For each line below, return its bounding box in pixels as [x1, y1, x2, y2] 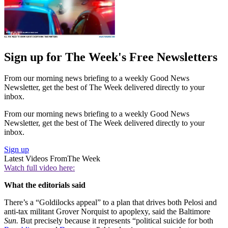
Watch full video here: [4, 163, 75, 173]
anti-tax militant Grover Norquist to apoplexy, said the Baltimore [4, 207, 210, 216]
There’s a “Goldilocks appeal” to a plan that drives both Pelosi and [4, 198, 217, 207]
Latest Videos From [4, 154, 67, 163]
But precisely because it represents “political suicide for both [18, 216, 213, 225]
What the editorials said [4, 181, 85, 190]
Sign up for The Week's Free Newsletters [4, 50, 217, 64]
